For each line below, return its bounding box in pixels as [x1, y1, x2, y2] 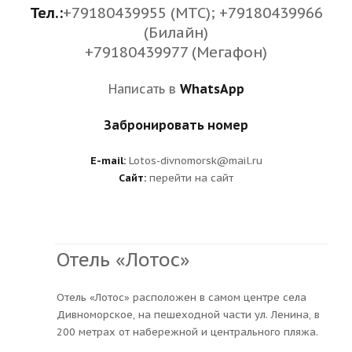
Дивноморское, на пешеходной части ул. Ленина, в [57, 307, 320, 321]
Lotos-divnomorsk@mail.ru [125, 154, 262, 167]
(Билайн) [144, 23, 208, 42]
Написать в [108, 81, 180, 97]
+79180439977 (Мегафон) [85, 42, 267, 61]
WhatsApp [179, 81, 244, 97]
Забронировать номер [104, 117, 248, 133]
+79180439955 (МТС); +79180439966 [62, 3, 323, 22]
